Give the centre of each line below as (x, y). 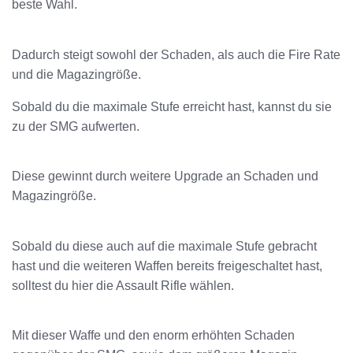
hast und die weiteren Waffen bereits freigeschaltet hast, (167, 266)
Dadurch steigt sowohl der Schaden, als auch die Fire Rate (176, 54)
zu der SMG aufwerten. (76, 126)
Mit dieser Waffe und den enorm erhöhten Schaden (153, 335)
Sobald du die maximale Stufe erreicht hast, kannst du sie (172, 106)
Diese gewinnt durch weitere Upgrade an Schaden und (165, 176)
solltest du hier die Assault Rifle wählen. (123, 285)
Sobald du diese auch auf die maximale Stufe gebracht (164, 246)
